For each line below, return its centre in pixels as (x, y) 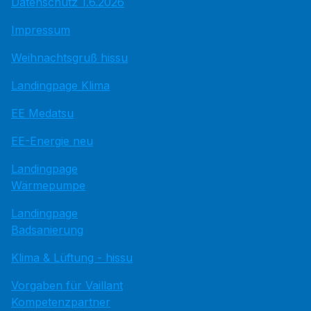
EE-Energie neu (52, 141)
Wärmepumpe (48, 185)
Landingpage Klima (60, 85)
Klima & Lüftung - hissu (72, 258)
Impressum (41, 30)
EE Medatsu (42, 113)
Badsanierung (47, 230)
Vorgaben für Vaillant (67, 285)
